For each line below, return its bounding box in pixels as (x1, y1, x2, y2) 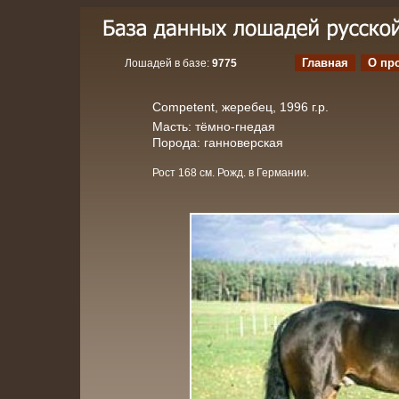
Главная (301, 56, 348, 69)
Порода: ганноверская (152, 135, 283, 150)
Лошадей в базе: (125, 57, 212, 69)
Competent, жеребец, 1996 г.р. (152, 100, 329, 114)
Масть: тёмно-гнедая (152, 119, 275, 134)
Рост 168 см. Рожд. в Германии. (152, 167, 309, 179)
